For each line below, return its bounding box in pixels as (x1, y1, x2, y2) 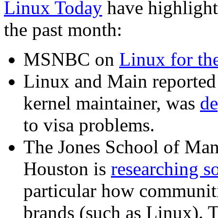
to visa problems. (23, 114, 155, 136)
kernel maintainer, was (23, 92, 200, 114)
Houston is (23, 158, 111, 180)
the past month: (4, 19, 122, 40)
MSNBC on (23, 49, 119, 70)
